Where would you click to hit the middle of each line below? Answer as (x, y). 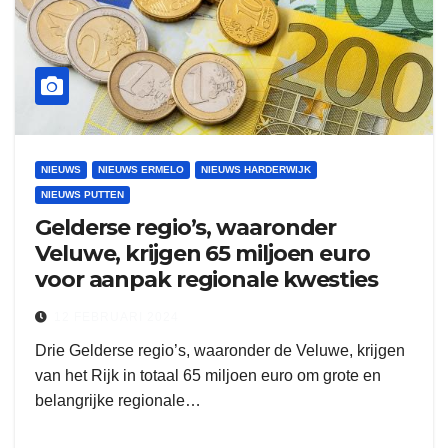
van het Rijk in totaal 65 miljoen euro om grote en (208, 375)
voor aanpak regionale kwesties (206, 279)
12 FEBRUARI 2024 (116, 317)
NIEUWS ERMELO (141, 169)
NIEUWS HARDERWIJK (256, 169)
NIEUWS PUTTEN (82, 194)
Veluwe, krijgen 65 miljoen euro (202, 253)
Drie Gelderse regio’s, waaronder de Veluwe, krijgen (220, 350)
